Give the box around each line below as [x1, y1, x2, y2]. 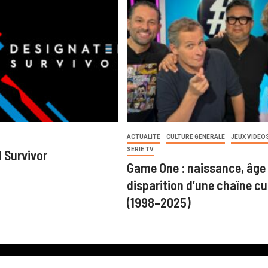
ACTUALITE [126, 133, 160, 140]
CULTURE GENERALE [166, 133, 225, 140]
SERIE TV [126, 146, 154, 153]
